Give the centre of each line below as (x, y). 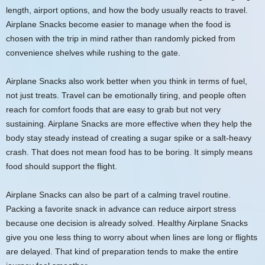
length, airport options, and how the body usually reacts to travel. (127, 10)
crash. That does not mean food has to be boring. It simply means (129, 152)
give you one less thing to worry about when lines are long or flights (132, 237)
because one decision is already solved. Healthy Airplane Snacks (127, 223)
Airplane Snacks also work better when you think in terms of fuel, (127, 81)
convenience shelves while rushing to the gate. (93, 52)
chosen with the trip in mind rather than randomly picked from (121, 38)
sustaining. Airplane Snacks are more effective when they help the (129, 123)
